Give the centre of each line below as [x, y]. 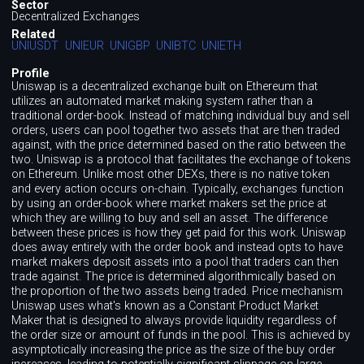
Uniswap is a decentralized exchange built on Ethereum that [165, 86]
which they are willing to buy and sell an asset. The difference [170, 218]
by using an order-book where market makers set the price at [169, 203]
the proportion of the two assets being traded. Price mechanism [178, 291]
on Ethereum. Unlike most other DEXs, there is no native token [171, 174]
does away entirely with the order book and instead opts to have [178, 247]
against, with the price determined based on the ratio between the [179, 145]
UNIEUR [84, 46]
